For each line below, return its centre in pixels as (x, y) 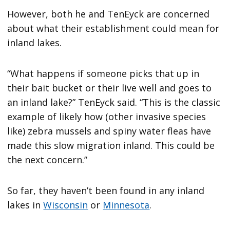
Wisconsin (66, 205)
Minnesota (126, 205)
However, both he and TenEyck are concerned (109, 14)
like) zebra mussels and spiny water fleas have (109, 131)
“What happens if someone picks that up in (103, 73)
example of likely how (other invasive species (107, 116)
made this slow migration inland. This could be (111, 145)
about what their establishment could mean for (113, 28)
